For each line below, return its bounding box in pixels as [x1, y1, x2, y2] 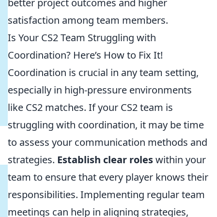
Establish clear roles [57, 153, 153, 166]
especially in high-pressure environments [8, 83, 192, 96]
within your [153, 153, 206, 166]
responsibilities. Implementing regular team [8, 188, 205, 201]
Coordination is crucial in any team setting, [8, 66, 199, 79]
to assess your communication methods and [8, 136, 207, 149]
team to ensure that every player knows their [8, 170, 208, 184]
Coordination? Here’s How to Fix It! [8, 48, 163, 62]
